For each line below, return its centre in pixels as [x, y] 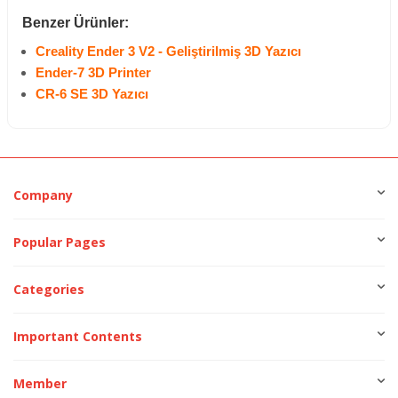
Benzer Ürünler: [76, 22]
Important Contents [78, 336]
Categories [49, 289]
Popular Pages [60, 242]
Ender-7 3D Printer [93, 72]
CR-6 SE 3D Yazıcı [92, 94]
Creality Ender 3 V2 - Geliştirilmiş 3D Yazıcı [168, 51]
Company [43, 195]
